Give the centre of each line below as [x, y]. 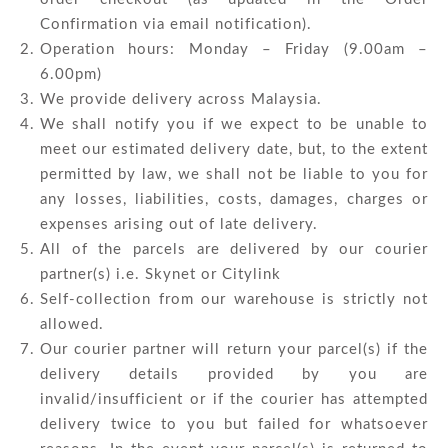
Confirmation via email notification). [176, 24]
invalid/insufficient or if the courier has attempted [234, 399]
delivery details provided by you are [234, 374]
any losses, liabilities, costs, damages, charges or [234, 199]
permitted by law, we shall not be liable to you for [234, 174]
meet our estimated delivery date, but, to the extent [234, 149]
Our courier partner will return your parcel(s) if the [234, 349]
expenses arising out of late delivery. [179, 224]
